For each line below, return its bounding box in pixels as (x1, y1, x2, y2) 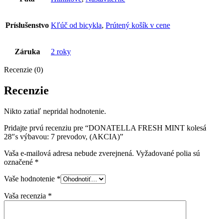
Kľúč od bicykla (51, 21, 102, 30)
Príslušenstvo (5, 21, 49, 30)
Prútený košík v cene (106, 21, 170, 30)
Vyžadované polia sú (136, 149, 200, 158)
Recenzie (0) (4, 66, 43, 74)
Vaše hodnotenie (4, 175, 57, 183)
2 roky (51, 47, 71, 56)
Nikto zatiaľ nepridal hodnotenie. (4, 107, 106, 116)
